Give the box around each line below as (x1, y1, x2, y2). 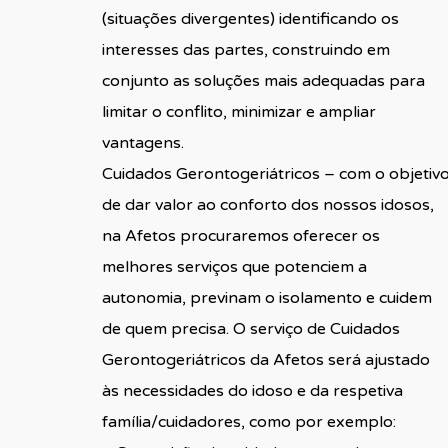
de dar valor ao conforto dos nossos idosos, (101, 194, 434, 215)
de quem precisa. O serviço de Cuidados (101, 318, 400, 339)
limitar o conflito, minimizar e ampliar (101, 101, 376, 122)
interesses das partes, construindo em (101, 39, 390, 60)
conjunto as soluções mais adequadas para (101, 70, 425, 91)
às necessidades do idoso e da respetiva (101, 380, 403, 401)
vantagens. (101, 132, 184, 153)
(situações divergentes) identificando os (101, 8, 399, 29)
